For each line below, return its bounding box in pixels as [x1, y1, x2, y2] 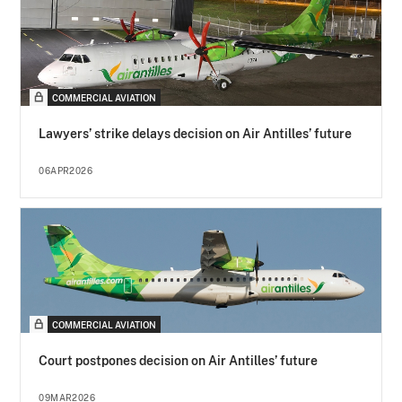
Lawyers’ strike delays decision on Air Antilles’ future [39, 127, 353, 142]
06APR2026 [39, 165, 93, 177]
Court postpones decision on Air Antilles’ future [39, 354, 319, 369]
